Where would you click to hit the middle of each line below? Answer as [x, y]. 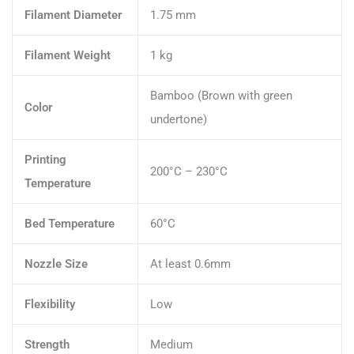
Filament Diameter [73, 15]
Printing [45, 159]
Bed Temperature [70, 223]
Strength [47, 344]
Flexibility [50, 304]
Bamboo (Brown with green [221, 95]
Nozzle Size [56, 264]
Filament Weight [68, 55]
